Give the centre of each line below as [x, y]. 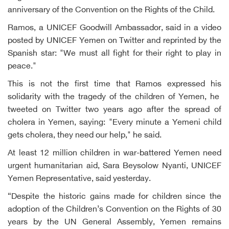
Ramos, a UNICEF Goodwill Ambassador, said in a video [114, 28]
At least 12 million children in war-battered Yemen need [114, 154]
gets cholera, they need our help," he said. [85, 136]
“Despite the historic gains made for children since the [114, 197]
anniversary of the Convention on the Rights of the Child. [111, 10]
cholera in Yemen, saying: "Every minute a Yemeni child [114, 123]
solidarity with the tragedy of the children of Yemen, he [114, 97]
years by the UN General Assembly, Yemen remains [114, 223]
